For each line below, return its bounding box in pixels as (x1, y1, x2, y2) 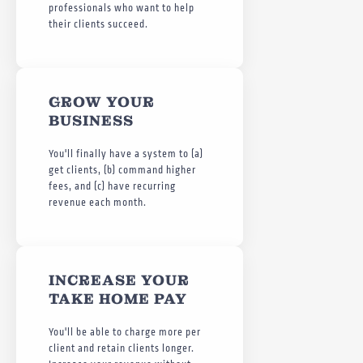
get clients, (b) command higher (49, 164, 196, 176)
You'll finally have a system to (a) (49, 147, 203, 160)
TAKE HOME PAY (49, 288, 187, 308)
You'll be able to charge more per (49, 326, 201, 338)
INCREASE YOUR (49, 270, 190, 289)
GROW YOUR (49, 92, 155, 111)
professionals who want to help (49, 2, 194, 14)
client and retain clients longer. (49, 342, 194, 354)
